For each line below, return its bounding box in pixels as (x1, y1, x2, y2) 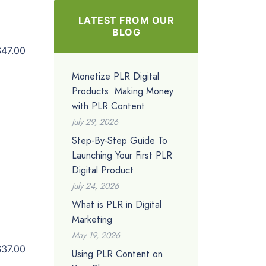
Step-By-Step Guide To (72, 133, 167, 147)
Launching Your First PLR (72, 148, 172, 162)
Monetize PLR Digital (72, 69, 159, 83)
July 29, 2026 (72, 115, 118, 128)
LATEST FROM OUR (78, 14, 175, 26)
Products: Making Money (72, 84, 173, 98)
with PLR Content (72, 99, 145, 113)
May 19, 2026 (72, 229, 120, 241)
